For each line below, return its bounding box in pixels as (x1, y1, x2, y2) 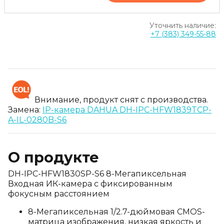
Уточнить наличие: (147, 21, 216, 30)
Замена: (8, 105, 42, 114)
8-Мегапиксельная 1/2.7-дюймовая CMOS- (28, 207, 205, 216)
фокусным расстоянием (8, 189, 109, 198)
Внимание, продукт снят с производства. (34, 95, 208, 104)
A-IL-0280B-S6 (8, 115, 66, 124)
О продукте (8, 148, 99, 166)
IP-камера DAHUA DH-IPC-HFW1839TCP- (42, 105, 211, 114)
